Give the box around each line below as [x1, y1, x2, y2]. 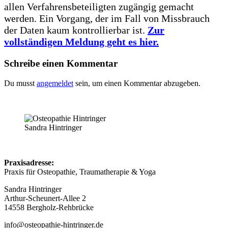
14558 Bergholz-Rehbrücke [4, 203, 94, 212]
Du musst [4, 78, 37, 88]
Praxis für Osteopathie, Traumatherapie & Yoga [4, 167, 156, 176]
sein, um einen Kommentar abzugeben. [73, 78, 201, 88]
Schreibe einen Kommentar [4, 58, 118, 69]
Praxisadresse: [4, 158, 54, 167]
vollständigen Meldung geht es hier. [4, 36, 159, 47]
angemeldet [37, 78, 73, 88]
